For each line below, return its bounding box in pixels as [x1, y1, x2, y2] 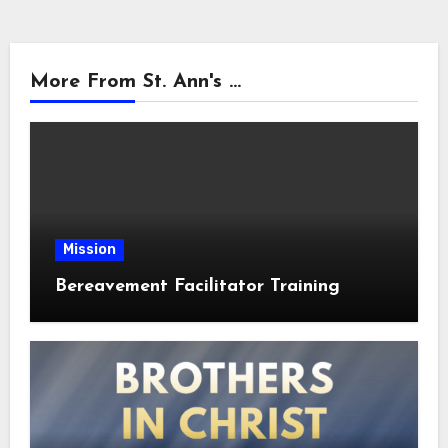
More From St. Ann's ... [29, 72, 241, 93]
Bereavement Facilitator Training [54, 277, 340, 297]
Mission [62, 241, 116, 259]
